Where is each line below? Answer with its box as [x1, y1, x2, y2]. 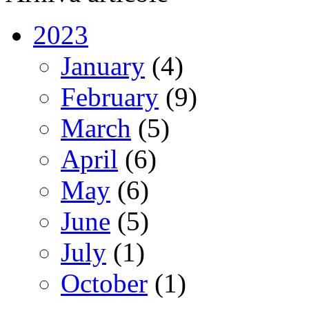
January [61, 50, 145, 81]
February [61, 81, 159, 112]
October [61, 268, 148, 298]
